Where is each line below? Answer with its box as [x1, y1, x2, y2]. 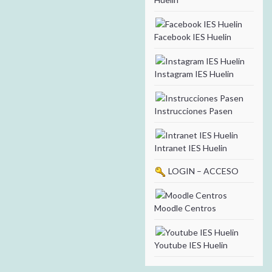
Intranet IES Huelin [154, 142, 227, 153]
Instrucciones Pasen [154, 105, 233, 116]
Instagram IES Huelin [154, 68, 234, 79]
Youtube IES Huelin [154, 239, 228, 250]
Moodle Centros [154, 202, 216, 213]
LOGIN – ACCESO [166, 165, 239, 176]
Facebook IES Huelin [154, 31, 231, 42]
